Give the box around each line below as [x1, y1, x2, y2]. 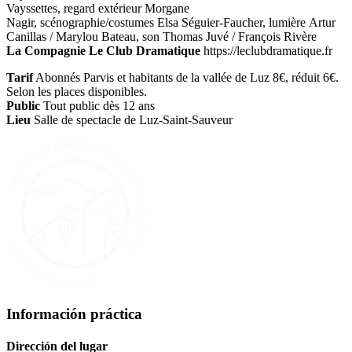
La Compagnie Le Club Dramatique [6, 44, 203, 58]
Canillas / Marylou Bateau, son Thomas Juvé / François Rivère [6, 30, 317, 44]
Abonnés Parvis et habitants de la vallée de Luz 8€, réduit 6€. [33, 71, 339, 85]
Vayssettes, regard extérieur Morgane [6, 2, 189, 16]
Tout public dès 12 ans [43, 99, 155, 113]
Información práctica [6, 305, 142, 322]
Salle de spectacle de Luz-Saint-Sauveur [34, 113, 233, 127]
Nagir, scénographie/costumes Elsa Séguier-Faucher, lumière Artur [6, 16, 335, 30]
